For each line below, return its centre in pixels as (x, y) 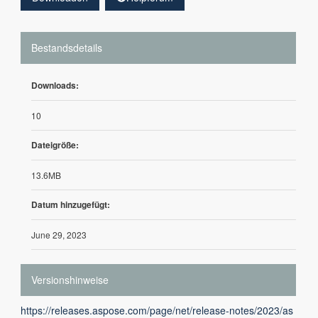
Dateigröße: (55, 145)
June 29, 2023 (59, 235)
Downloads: (55, 85)
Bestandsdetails (67, 48)
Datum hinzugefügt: (71, 204)
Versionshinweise (70, 280)
